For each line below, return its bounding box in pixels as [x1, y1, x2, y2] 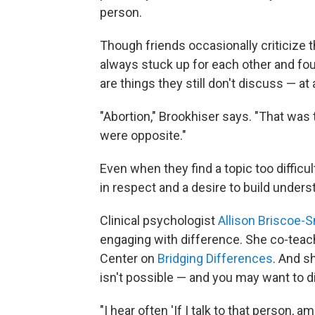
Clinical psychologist [100, 213, 218, 228]
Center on [100, 251, 157, 266]
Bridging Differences [157, 251, 273, 266]
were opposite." [100, 128, 186, 143]
